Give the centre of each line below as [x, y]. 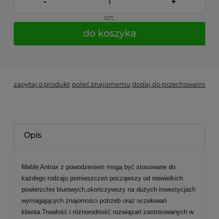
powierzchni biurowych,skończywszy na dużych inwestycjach [109, 189]
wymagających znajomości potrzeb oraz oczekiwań [94, 200]
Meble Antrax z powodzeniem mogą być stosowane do [99, 167]
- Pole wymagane [47, 50]
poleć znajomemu [101, 84]
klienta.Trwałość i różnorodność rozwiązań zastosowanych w [108, 212]
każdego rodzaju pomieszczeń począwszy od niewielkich [102, 178]
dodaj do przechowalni [169, 84]
